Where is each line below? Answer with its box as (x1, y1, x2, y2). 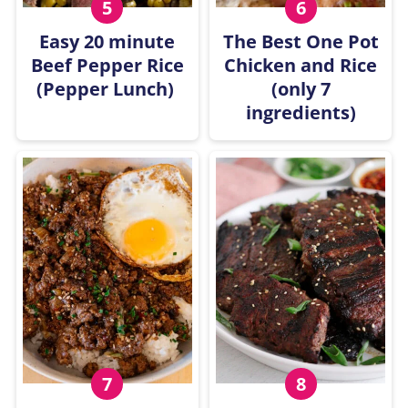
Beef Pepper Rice (30, 52, 184, 77)
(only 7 (270, 76, 331, 101)
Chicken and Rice (224, 52, 378, 77)
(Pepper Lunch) (36, 76, 178, 101)
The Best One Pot (222, 28, 379, 54)
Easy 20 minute (39, 28, 176, 54)
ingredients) (245, 99, 356, 125)
